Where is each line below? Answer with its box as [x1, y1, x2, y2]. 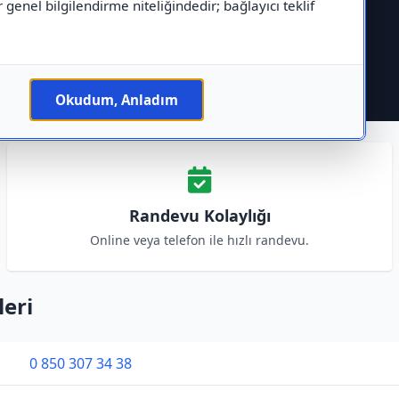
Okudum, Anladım [54, 91, 178, 109]
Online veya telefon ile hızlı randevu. [90, 232, 309, 248]
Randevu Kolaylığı [128, 205, 271, 226]
